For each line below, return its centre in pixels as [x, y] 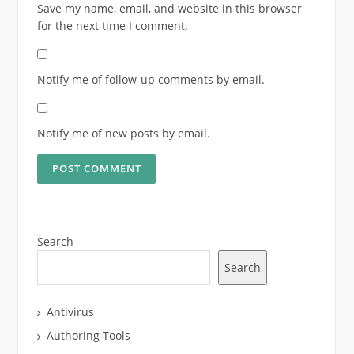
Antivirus [70, 311]
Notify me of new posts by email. [123, 134]
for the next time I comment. [112, 26]
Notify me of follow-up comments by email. [151, 80]
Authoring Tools [88, 335]
